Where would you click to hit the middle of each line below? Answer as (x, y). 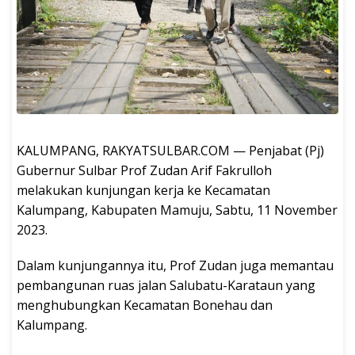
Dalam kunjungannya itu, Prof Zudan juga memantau (175, 266)
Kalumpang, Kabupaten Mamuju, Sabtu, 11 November (177, 210)
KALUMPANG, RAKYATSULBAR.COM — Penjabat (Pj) (170, 151)
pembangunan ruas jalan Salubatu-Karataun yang (166, 286)
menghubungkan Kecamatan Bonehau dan (145, 305)
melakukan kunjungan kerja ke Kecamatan (143, 191)
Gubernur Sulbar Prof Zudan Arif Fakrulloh (144, 171)
